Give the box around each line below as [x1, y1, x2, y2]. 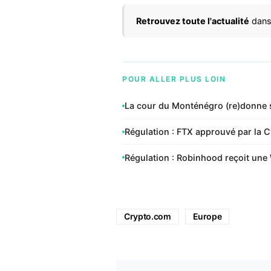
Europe [192, 211, 222, 222]
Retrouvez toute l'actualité [136, 16, 249, 26]
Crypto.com [124, 211, 171, 222]
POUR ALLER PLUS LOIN [122, 74, 226, 83]
